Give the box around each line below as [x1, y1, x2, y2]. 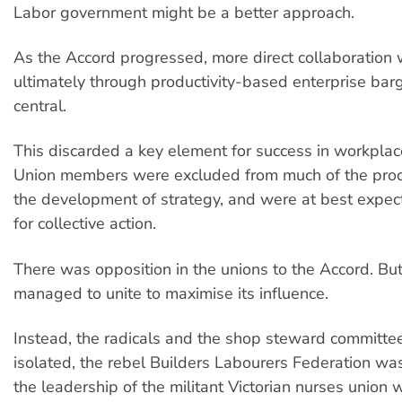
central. [13, 94, 66, 117]
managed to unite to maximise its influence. [13, 282, 328, 304]
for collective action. [13, 213, 156, 235]
